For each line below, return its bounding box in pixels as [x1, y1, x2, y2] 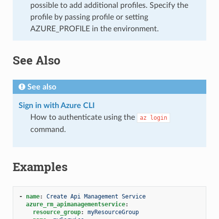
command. [30, 125, 66, 133]
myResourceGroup [87, 208, 139, 216]
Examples [12, 158, 67, 175]
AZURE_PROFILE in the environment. [30, 24, 159, 33]
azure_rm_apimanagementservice [25, 200, 125, 208]
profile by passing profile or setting [30, 13, 148, 21]
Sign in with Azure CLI [18, 101, 95, 109]
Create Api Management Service [46, 193, 146, 200]
